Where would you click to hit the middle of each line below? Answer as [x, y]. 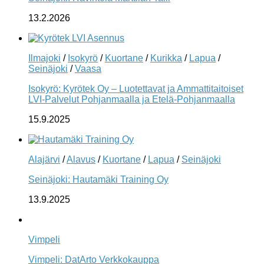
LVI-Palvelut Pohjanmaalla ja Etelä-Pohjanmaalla [132, 99]
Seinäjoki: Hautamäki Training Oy [98, 179]
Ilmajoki [44, 58]
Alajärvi [44, 159]
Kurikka [166, 58]
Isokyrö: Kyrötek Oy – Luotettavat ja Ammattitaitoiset [136, 88]
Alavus [81, 159]
